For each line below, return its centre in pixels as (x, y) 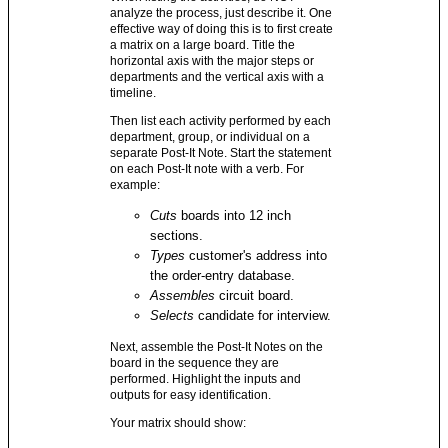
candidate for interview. (265, 315)
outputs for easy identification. (191, 395)
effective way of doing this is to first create (222, 29)
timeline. (133, 93)
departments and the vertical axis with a (217, 77)
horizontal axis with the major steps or (212, 61)
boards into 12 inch (236, 215)
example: (135, 185)
